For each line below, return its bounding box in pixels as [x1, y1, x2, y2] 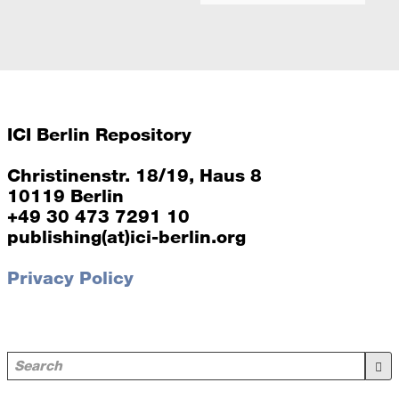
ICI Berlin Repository [6, 124, 191, 146]
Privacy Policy [6, 267, 134, 289]
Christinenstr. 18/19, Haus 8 [6, 165, 262, 187]
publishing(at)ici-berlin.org [6, 226, 246, 248]
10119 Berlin [6, 185, 124, 208]
